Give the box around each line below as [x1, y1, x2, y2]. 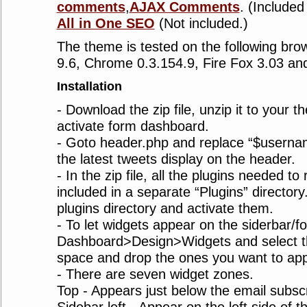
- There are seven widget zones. [56, 267, 254, 282]
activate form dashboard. [56, 119, 209, 134]
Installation [56, 79, 122, 93]
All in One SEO [56, 16, 155, 31]
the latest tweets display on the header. [56, 151, 295, 167]
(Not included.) [154, 16, 248, 31]
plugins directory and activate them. [56, 201, 273, 216]
